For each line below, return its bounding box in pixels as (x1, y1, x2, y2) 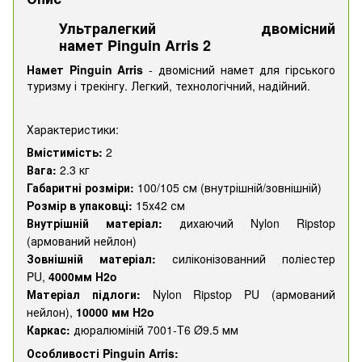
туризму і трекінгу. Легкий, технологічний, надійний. (27, 77, 314, 94)
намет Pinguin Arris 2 (59, 35, 211, 57)
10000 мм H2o (76, 303, 154, 320)
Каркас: (27, 321, 70, 338)
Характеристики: (27, 120, 119, 137)
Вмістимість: (27, 143, 103, 160)
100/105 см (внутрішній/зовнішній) (134, 179, 322, 196)
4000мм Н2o (48, 267, 117, 284)
